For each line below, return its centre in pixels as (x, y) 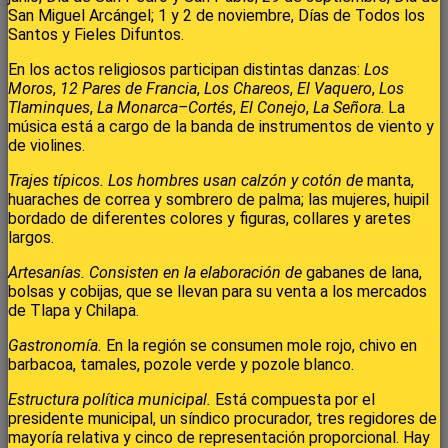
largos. (31, 238)
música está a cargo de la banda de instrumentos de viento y (221, 127)
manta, (390, 181)
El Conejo (273, 108)
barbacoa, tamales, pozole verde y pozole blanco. (181, 365)
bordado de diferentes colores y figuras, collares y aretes (209, 219)
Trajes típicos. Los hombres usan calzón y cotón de (187, 181)
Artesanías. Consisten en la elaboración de (157, 273)
